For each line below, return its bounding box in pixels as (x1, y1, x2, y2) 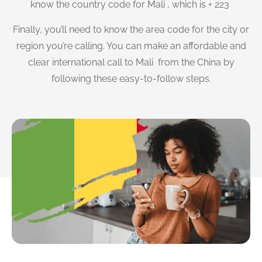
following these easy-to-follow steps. (51, 73, 211, 84)
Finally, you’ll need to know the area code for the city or (13, 23, 249, 35)
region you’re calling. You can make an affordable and (16, 40, 246, 51)
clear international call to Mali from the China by (27, 56, 235, 68)
